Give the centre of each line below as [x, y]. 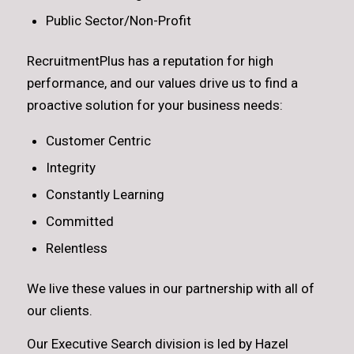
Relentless [79, 248]
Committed [79, 221]
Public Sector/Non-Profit [118, 20]
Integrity [70, 168]
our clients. [59, 311]
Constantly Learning [105, 194]
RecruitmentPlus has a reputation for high [150, 60]
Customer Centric [98, 141]
